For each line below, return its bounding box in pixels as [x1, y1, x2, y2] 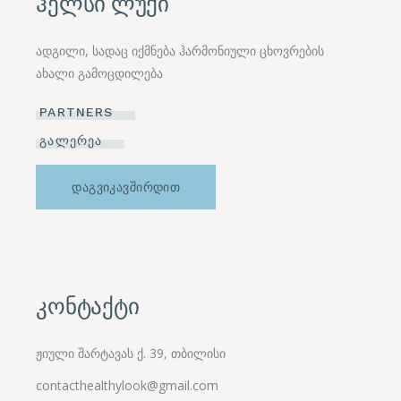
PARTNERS [39, 104, 114, 119]
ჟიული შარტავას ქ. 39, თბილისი [36, 344, 226, 362]
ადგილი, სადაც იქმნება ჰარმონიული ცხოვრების [36, 41, 325, 59]
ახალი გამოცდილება [36, 64, 164, 81]
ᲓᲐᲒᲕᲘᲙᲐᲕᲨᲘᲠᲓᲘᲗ [72, 179, 181, 194]
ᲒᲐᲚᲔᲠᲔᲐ [39, 132, 103, 148]
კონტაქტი [36, 293, 140, 320]
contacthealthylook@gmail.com [36, 376, 219, 394]
